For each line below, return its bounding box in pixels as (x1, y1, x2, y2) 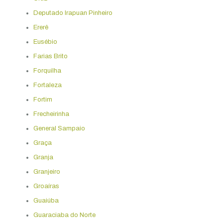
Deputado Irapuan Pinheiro (33, 9, 112, 16)
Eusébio (33, 38, 57, 45)
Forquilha (33, 67, 61, 74)
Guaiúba (33, 197, 59, 204)
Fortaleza (33, 81, 62, 89)
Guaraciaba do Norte (33, 211, 96, 219)
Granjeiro (33, 168, 60, 175)
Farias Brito (33, 52, 68, 60)
